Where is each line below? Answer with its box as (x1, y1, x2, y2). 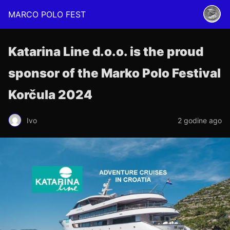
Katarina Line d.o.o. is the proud (8, 44, 203, 59)
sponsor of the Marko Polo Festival (8, 66, 221, 81)
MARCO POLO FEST (8, 9, 86, 20)
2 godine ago (178, 116, 222, 125)
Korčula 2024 (8, 87, 92, 102)
